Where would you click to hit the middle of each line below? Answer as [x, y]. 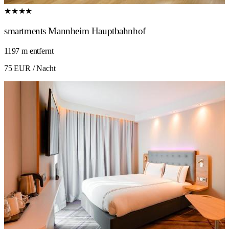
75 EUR [17, 68]
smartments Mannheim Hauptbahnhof [75, 31]
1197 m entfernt [29, 51]
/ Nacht [43, 68]
